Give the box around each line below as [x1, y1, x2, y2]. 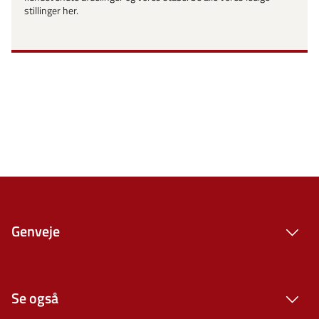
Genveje [11, 219, 60, 242]
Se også [11, 286, 58, 309]
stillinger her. [24, 3, 78, 19]
